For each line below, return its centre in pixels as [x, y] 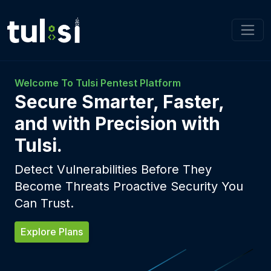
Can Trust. [44, 203]
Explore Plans [52, 231]
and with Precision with [117, 123]
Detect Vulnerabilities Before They [113, 169]
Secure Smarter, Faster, [119, 101]
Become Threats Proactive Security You [129, 186]
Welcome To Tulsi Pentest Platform [98, 83]
